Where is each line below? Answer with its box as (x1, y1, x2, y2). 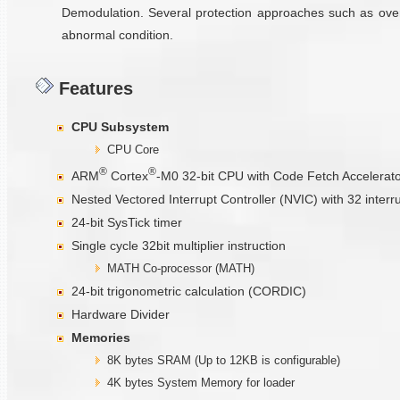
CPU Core (107, 143, 159, 157)
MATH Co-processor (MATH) (107, 261, 254, 275)
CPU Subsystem (71, 120, 169, 135)
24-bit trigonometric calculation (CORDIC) (71, 283, 306, 298)
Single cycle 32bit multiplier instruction (71, 237, 286, 253)
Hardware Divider (71, 306, 170, 321)
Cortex (107, 168, 148, 183)
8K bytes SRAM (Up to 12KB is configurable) (107, 353, 340, 367)
